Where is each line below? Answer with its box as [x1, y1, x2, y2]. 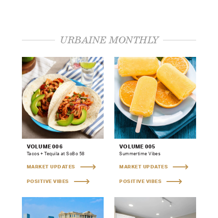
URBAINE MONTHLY [60, 34, 158, 48]
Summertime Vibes [119, 151, 161, 156]
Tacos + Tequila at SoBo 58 [26, 151, 85, 156]
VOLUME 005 [119, 144, 156, 149]
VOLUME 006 [26, 144, 63, 149]
